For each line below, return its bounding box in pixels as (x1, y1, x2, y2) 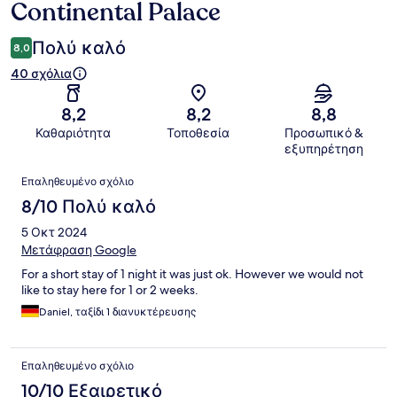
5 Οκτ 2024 (21, 224, 87, 241)
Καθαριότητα (35, 125, 112, 142)
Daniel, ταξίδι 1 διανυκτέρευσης (39, 305, 196, 320)
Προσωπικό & (284, 125, 363, 142)
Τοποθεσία (167, 125, 230, 142)
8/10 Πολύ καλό (21, 196, 156, 218)
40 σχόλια (11, 66, 72, 82)
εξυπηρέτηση (284, 141, 363, 158)
